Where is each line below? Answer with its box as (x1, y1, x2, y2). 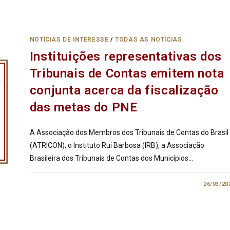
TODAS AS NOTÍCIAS (115, 35, 182, 43)
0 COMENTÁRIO (39, 180, 83, 187)
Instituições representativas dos (29, 49, 222, 64)
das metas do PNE (29, 100, 138, 114)
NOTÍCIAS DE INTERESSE (29, 35, 109, 43)
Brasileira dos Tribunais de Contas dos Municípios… (29, 154, 193, 162)
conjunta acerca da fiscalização (29, 83, 219, 98)
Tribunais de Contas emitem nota (29, 66, 224, 81)
